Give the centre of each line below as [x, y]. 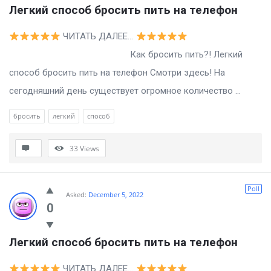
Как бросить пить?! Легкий [126, 55]
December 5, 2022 [116, 195]
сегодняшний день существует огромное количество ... [125, 91]
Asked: [76, 195]
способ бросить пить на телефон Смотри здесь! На [117, 73]
